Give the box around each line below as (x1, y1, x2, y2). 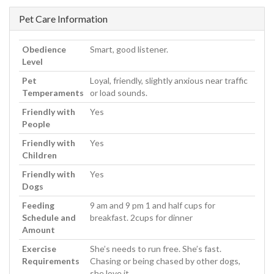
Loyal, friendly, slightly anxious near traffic (90, 75, 248, 86)
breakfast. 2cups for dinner (90, 212, 193, 223)
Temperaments (22, 87, 84, 98)
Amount (22, 224, 55, 235)
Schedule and (22, 212, 76, 223)
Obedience (22, 44, 66, 55)
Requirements (22, 256, 80, 267)
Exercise (22, 243, 56, 254)
